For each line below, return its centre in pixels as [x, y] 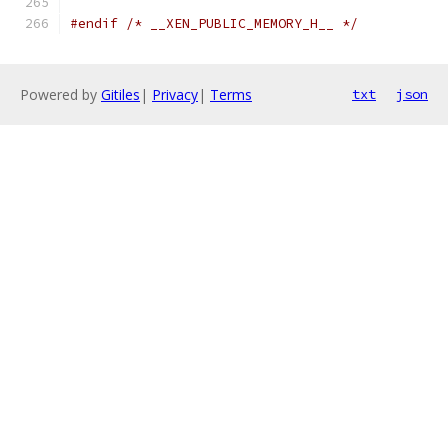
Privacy [175, 94]
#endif [94, 23]
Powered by [60, 94]
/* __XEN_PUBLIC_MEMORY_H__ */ [242, 23]
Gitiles [120, 94]
